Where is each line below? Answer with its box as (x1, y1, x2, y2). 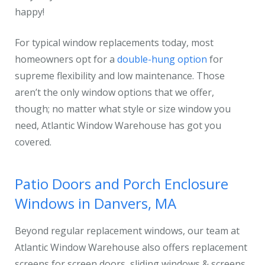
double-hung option (117, 53, 207, 66)
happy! (15, 5, 44, 18)
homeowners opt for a (15, 53, 117, 66)
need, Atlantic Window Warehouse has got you (15, 119, 221, 132)
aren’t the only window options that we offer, (15, 86, 214, 99)
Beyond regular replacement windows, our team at (15, 224, 240, 237)
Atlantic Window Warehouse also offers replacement (15, 241, 247, 254)
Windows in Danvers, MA (15, 193, 176, 213)
